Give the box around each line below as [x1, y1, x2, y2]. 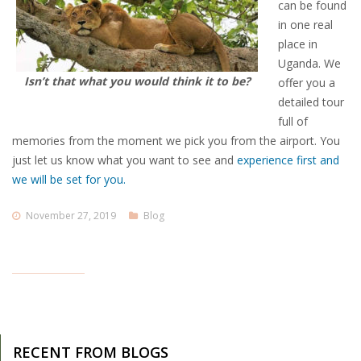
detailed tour [278, 94, 344, 110]
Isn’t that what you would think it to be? [23, 73, 251, 89]
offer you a [278, 75, 335, 91]
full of [278, 114, 308, 130]
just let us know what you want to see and [12, 152, 237, 168]
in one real [278, 17, 333, 33]
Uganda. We [278, 56, 341, 72]
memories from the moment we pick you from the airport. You [12, 133, 340, 149]
